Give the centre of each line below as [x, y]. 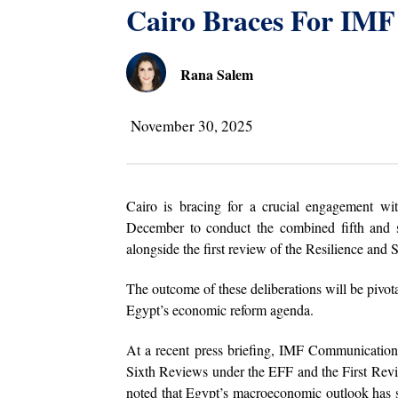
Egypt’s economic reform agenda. [220, 310]
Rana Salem [217, 75]
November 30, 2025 [192, 126]
